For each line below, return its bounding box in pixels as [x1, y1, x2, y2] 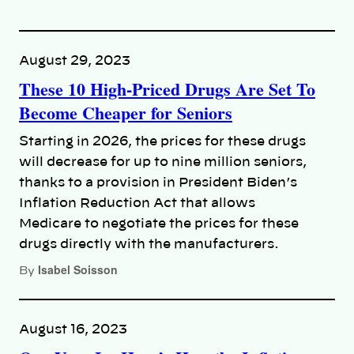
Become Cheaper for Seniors [19, 99, 232, 126]
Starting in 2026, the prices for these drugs [19, 134, 306, 148]
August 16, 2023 [19, 322, 127, 336]
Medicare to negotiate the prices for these [19, 217, 299, 230]
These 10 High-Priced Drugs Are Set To [19, 75, 315, 102]
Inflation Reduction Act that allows [19, 196, 255, 209]
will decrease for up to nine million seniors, [19, 155, 307, 168]
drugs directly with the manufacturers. [19, 237, 279, 250]
